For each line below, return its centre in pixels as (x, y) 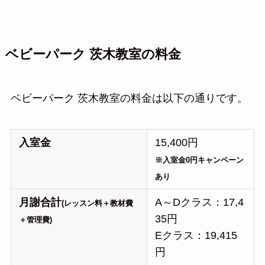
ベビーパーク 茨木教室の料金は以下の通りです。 (129, 98)
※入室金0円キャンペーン (200, 160)
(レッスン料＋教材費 (98, 203)
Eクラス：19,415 (196, 236)
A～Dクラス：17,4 (200, 203)
